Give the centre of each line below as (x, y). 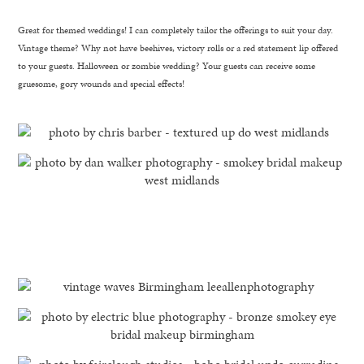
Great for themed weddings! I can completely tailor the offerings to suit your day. (176, 30)
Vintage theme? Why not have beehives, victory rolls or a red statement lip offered (178, 48)
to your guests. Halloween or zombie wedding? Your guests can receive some (167, 65)
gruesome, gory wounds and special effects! (102, 83)
